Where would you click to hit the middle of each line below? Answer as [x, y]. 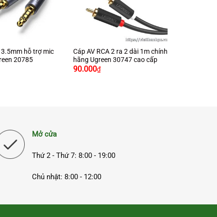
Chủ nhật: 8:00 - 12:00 [67, 177]
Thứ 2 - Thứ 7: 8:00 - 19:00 [74, 156]
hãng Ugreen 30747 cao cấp [116, 59]
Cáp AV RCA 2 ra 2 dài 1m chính [121, 51]
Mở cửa [45, 134]
